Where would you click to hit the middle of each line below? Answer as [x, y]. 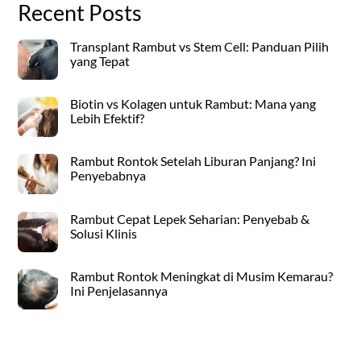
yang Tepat [100, 60]
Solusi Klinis [103, 233]
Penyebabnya [108, 176]
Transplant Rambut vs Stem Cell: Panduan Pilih [199, 46]
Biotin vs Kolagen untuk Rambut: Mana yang [193, 104]
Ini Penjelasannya [118, 291]
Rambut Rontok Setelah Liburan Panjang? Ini [193, 161]
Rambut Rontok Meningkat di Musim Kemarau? [201, 276]
